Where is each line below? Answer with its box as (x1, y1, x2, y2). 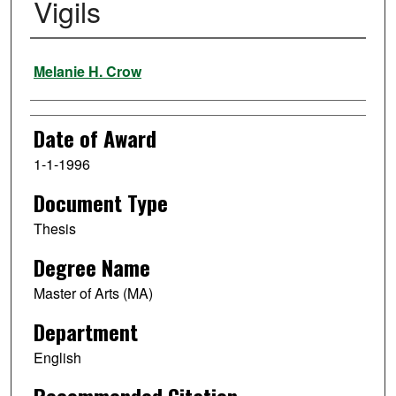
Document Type (33, 187, 168, 219)
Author (29, 46, 81, 79)
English (33, 346, 81, 368)
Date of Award (33, 122, 156, 155)
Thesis (33, 218, 76, 240)
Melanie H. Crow (33, 61, 141, 82)
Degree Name (33, 250, 150, 283)
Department (33, 315, 138, 347)
